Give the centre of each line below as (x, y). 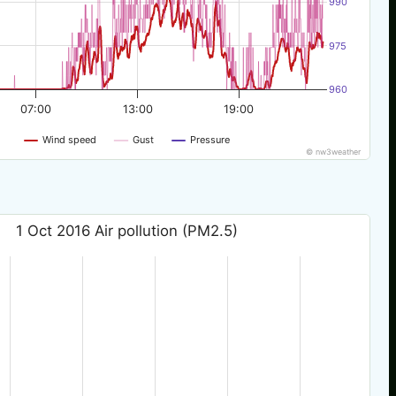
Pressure (210, 140)
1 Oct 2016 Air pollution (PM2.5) (126, 230)
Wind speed (70, 140)
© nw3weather (334, 152)
